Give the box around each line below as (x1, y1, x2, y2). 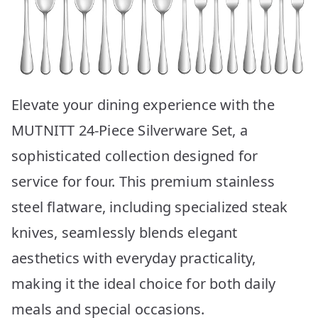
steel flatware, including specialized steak (11, 197, 288, 216)
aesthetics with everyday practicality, (11, 248, 256, 268)
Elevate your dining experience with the (11, 94, 275, 114)
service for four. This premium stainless (11, 171, 275, 191)
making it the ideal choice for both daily (11, 273, 276, 293)
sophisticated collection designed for (11, 146, 258, 165)
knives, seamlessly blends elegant (11, 222, 238, 242)
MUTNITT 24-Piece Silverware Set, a (11, 120, 248, 140)
